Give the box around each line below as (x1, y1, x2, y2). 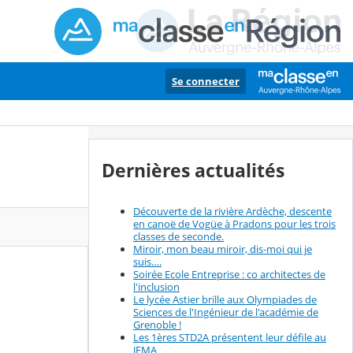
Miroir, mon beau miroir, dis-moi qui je (133, 242, 312, 257)
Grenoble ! (133, 318, 181, 333)
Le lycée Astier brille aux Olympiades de (133, 292, 317, 307)
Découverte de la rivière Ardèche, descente (133, 204, 332, 219)
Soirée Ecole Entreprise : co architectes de (133, 267, 325, 282)
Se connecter (172, 74, 240, 88)
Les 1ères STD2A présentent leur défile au (133, 330, 326, 345)
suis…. (133, 255, 162, 269)
